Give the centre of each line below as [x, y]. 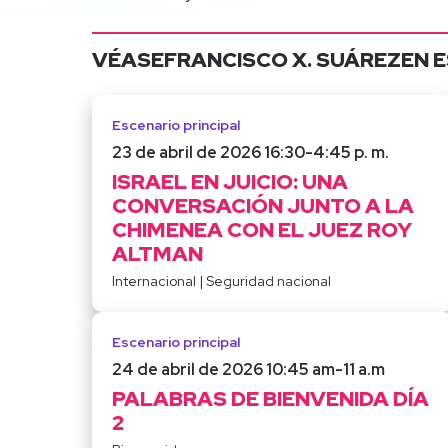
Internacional [154, 281]
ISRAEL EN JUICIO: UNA [230, 182]
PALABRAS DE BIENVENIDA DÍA [270, 399]
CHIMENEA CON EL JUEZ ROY [262, 230]
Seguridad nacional [268, 281]
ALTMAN [157, 254]
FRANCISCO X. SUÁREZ [282, 60]
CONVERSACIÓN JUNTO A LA [263, 206]
